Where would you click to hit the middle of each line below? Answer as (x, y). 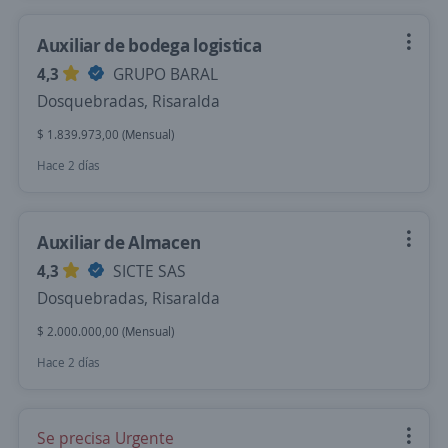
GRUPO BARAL (163, 74)
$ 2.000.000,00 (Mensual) (105, 331)
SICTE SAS (147, 271)
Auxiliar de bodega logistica (149, 45)
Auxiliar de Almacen (119, 242)
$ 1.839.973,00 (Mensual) (105, 134)
